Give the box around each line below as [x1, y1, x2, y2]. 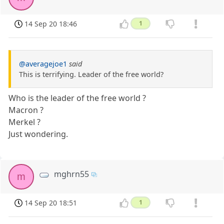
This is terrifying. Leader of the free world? [19, 69, 163, 79]
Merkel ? [8, 116, 41, 127]
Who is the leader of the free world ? [8, 92, 146, 103]
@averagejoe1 [19, 58, 67, 68]
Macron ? [8, 104, 44, 115]
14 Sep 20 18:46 [24, 18, 77, 28]
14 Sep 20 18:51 [24, 198, 77, 208]
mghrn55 [54, 168, 89, 179]
